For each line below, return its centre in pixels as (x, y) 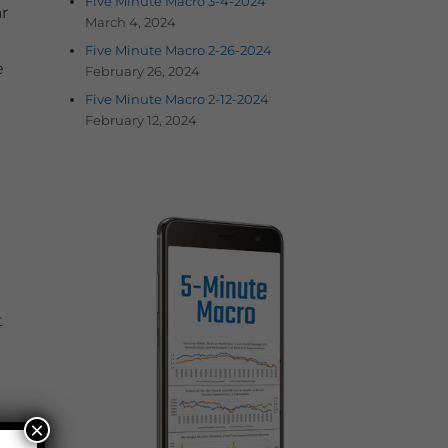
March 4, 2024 (130, 21)
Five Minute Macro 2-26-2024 (178, 49)
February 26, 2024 (142, 70)
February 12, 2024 (140, 119)
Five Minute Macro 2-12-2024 (176, 98)
